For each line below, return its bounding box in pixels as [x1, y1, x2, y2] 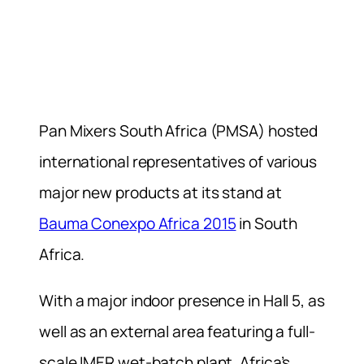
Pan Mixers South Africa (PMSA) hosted [39, 119, 318, 141]
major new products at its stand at [39, 181, 282, 203]
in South [236, 212, 297, 234]
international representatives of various [39, 150, 317, 172]
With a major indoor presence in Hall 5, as [39, 289, 325, 311]
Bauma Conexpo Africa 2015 [39, 212, 236, 234]
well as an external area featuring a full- [39, 320, 315, 342]
